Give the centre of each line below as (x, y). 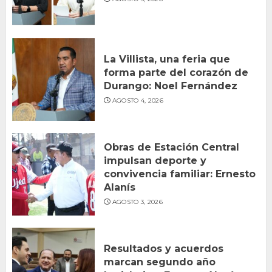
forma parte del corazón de (176, 73)
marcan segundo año (160, 262)
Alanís (120, 188)
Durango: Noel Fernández (171, 86)
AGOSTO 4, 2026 (138, 101)
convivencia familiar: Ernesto (180, 174)
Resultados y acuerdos (164, 249)
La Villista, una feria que (167, 59)
